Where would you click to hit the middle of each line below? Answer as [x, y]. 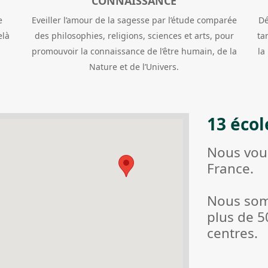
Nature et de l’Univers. [134, 67]
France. [230, 168]
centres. [232, 233]
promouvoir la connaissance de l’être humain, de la [134, 51]
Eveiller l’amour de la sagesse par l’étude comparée [134, 20]
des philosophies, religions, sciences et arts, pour [134, 36]
